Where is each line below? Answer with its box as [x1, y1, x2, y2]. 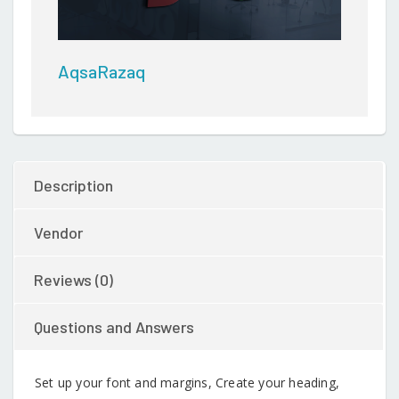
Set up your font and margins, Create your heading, [35, 374, 340, 392]
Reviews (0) [34, 270, 113, 290]
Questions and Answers [34, 317, 194, 338]
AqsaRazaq [58, 61, 145, 83]
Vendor [34, 223, 83, 243]
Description [34, 175, 113, 196]
